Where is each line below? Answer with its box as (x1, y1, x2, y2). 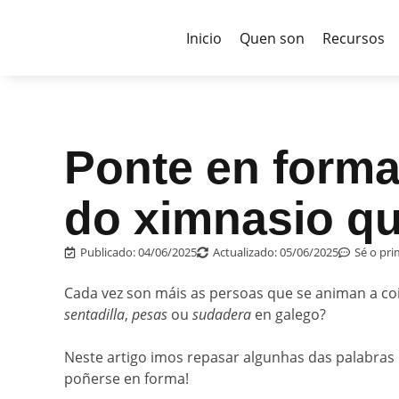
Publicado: (80, 244, 138, 260)
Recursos (322, 28, 385, 48)
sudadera (192, 305, 251, 324)
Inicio (185, 28, 222, 48)
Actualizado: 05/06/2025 (213, 244, 338, 260)
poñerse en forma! (64, 369, 189, 388)
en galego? (251, 305, 326, 324)
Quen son (239, 28, 305, 48)
